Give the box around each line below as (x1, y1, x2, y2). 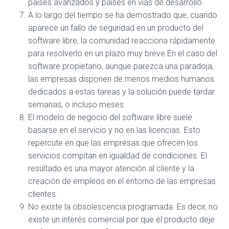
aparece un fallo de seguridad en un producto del (28, 23, 203, 33)
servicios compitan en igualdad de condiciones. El (28, 151, 207, 161)
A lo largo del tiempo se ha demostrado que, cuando (28, 10, 217, 20)
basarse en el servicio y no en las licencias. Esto (28, 125, 200, 135)
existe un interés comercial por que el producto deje (28, 215, 215, 225)
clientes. (28, 189, 58, 199)
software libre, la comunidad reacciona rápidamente (28, 36, 215, 46)
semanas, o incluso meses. (28, 100, 126, 110)
